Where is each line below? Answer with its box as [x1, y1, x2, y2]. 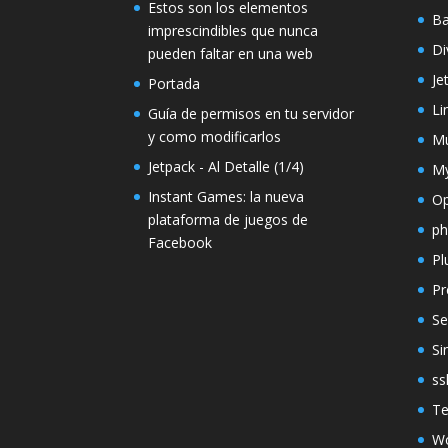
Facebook [148, 233, 213, 253]
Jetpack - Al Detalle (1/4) [148, 157, 305, 177]
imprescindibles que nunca [148, 21, 319, 41]
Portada [148, 74, 201, 94]
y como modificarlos [148, 127, 282, 147]
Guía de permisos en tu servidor [148, 104, 355, 124]
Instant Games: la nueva [148, 187, 305, 207]
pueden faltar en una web [148, 44, 314, 64]
